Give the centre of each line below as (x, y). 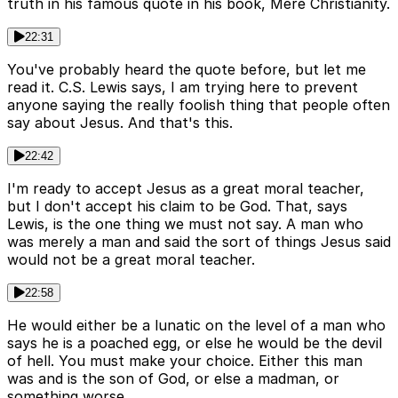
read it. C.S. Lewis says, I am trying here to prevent (183, 88)
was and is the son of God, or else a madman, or (173, 379)
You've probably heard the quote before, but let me (187, 70)
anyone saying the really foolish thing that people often (199, 105)
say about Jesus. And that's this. (120, 123)
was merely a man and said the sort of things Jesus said (199, 242)
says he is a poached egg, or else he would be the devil (195, 343)
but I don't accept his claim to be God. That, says (177, 207)
